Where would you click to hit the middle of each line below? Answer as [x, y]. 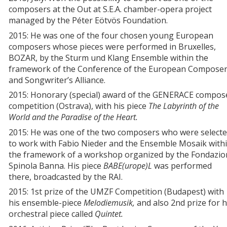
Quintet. [109, 214]
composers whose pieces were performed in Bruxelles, [112, 46]
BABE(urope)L [128, 165]
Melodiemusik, [110, 203]
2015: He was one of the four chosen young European [111, 35]
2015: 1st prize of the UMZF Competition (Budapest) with [116, 192]
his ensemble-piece [46, 203]
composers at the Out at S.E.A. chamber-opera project [110, 9]
